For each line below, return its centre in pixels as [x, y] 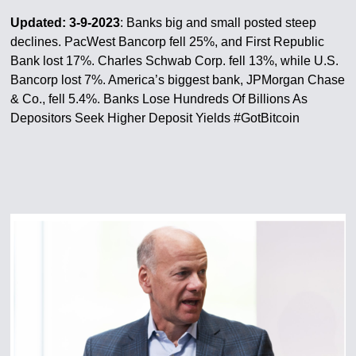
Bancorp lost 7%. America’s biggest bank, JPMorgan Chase [178, 80]
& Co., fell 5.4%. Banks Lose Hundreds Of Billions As [159, 99]
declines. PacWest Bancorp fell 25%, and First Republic [168, 42]
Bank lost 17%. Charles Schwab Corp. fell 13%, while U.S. [175, 61]
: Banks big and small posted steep [219, 23]
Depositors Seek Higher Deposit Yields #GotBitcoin [155, 118]
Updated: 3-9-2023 [66, 23]
